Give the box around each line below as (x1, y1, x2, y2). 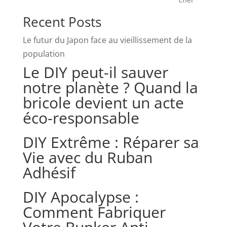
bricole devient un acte (22, 92, 184, 113)
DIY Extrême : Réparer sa (22, 131, 199, 153)
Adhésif (22, 162, 75, 183)
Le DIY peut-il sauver (22, 61, 168, 83)
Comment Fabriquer (22, 201, 166, 222)
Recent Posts (22, 12, 101, 31)
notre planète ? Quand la (22, 77, 198, 98)
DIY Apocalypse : (22, 186, 139, 207)
